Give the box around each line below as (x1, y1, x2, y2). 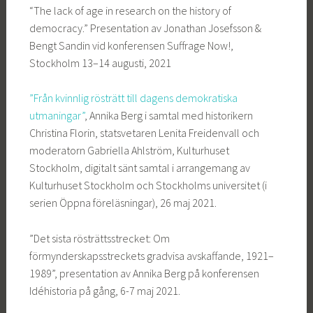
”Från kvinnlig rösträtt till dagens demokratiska (29, 91, 238, 105)
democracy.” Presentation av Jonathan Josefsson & (29, 20, 261, 35)
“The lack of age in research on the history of (29, 3, 231, 17)
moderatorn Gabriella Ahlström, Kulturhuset (29, 143, 229, 158)
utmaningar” (29, 108, 85, 123)
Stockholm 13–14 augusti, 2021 (29, 55, 171, 70)
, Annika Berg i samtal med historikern (84, 108, 253, 123)
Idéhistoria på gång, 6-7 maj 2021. (29, 283, 180, 298)
